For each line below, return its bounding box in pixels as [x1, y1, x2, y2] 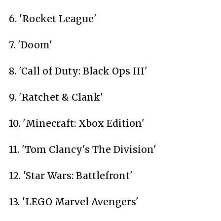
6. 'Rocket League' [9, 13, 97, 25]
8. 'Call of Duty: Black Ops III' [9, 65, 147, 77]
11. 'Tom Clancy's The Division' [9, 144, 156, 155]
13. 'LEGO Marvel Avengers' [9, 196, 139, 208]
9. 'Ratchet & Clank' [9, 91, 103, 103]
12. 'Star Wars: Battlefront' [9, 170, 133, 182]
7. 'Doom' [9, 39, 52, 51]
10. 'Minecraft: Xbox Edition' [9, 117, 145, 129]
